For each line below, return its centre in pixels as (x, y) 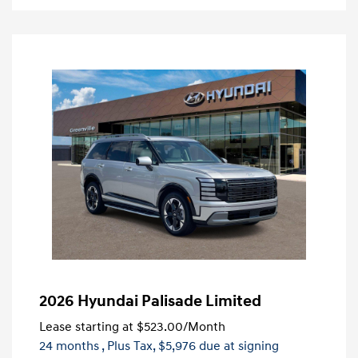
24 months (69, 346)
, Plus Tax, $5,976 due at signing (190, 346)
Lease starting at (86, 327)
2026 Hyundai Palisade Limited (150, 302)
